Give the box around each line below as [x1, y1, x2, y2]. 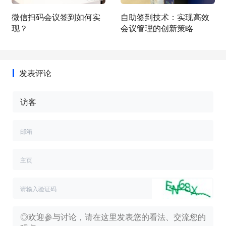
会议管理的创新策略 [121, 22, 193, 34]
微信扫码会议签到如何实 [11, 11, 100, 23]
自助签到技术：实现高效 [121, 11, 209, 23]
